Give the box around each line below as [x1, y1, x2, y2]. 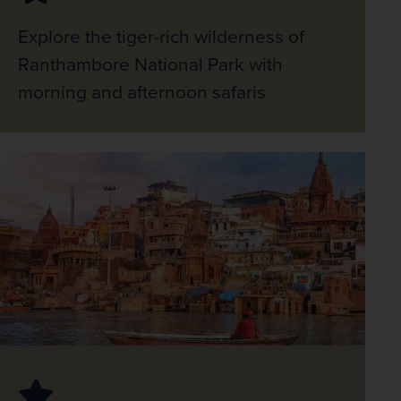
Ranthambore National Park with [18, 50, 283, 79]
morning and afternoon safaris [18, 78, 266, 107]
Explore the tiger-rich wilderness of [18, 22, 304, 51]
